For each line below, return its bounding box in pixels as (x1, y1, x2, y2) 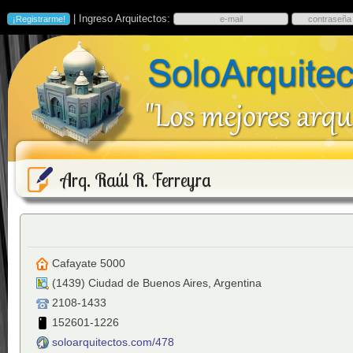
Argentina (214, 277, 262, 289)
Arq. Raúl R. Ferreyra (61, 169, 211, 192)
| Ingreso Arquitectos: (70, 13, 173, 24)
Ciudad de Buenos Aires (88, 277, 208, 289)
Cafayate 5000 (52, 257, 125, 269)
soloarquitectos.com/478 (52, 336, 174, 348)
